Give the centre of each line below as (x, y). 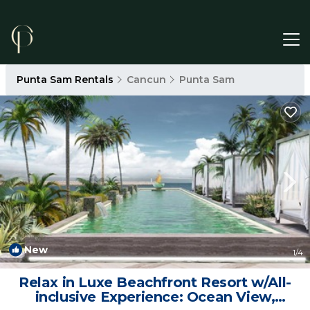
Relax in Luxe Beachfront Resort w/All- (155, 282)
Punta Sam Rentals (66, 80)
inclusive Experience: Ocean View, (155, 297)
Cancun (146, 80)
